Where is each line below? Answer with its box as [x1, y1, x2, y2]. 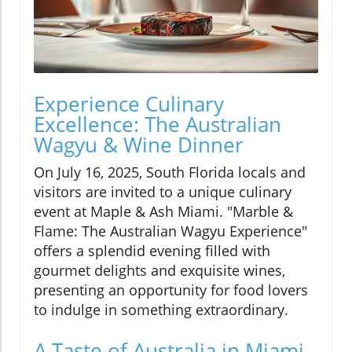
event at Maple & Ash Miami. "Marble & [34, 201, 293, 221]
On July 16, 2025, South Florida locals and [34, 162, 306, 181]
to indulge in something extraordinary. [34, 299, 288, 319]
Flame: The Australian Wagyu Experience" [34, 221, 307, 240]
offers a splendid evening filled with [34, 240, 270, 260]
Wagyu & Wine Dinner [34, 130, 244, 159]
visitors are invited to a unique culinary [34, 181, 291, 201]
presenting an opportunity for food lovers [34, 280, 308, 299]
